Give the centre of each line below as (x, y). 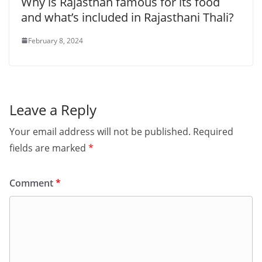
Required (213, 131)
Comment (32, 183)
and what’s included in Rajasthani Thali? (127, 17)
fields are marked (49, 148)
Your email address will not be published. (100, 131)
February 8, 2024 (56, 40)
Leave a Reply (53, 109)
